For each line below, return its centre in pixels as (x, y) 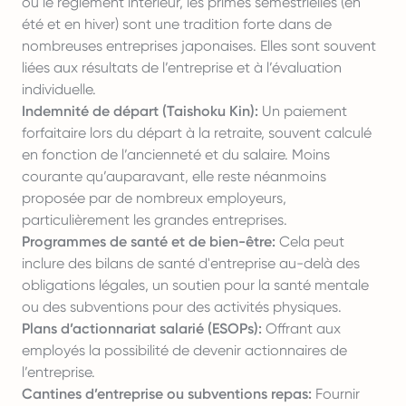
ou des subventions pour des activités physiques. (182, 307)
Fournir (336, 394)
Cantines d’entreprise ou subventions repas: (167, 394)
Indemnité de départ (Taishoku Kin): (140, 111)
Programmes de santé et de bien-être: (149, 242)
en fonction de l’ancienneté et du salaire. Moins (176, 155)
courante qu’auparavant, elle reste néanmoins (174, 176)
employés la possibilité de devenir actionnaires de (184, 350)
